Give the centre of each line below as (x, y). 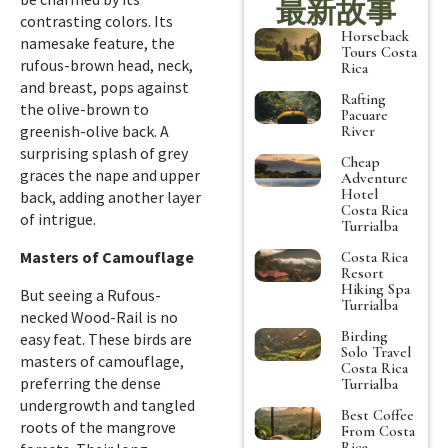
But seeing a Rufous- (90, 295)
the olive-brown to (84, 109)
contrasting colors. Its (96, 21)
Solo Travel (376, 351)
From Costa (378, 430)
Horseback (375, 35)
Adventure (375, 177)
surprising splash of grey (104, 153)
